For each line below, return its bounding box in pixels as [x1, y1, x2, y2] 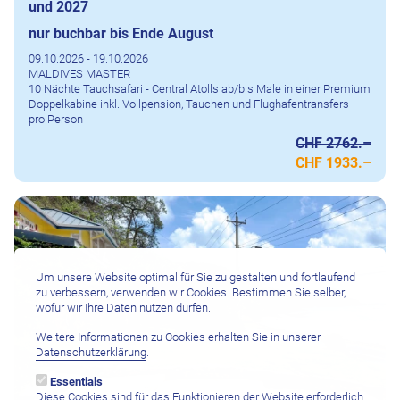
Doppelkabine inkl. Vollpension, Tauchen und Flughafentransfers [29, 97, 349, 112]
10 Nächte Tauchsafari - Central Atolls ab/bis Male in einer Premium [29, 82, 371, 96]
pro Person [29, 112, 83, 127]
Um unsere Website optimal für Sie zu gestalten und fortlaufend [36, 270, 355, 284]
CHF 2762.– [296, 135, 371, 153]
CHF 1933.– [296, 154, 371, 172]
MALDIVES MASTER [29, 67, 130, 81]
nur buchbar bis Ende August [29, 25, 213, 43]
